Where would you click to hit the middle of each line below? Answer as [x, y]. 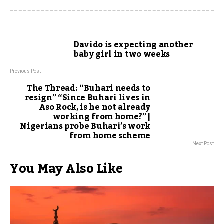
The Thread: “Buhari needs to [88, 88]
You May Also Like [66, 169]
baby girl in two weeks [122, 54]
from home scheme [110, 136]
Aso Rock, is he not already [94, 107]
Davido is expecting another [133, 45]
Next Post [203, 144]
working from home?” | [101, 117]
